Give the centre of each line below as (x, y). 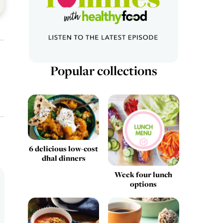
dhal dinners (63, 158)
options (144, 184)
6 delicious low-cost (64, 148)
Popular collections (104, 70)
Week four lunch (144, 174)
